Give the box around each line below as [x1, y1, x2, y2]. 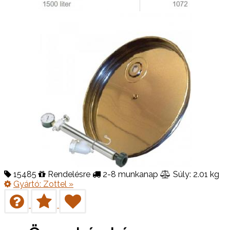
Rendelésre [48, 169, 90, 179]
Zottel [43, 179, 67, 189]
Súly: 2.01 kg [171, 169, 219, 179]
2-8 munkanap [101, 169, 158, 179]
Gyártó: [13, 179, 43, 189]
